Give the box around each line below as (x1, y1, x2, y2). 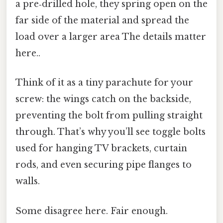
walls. (15, 176, 40, 187)
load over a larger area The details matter (15, 31, 206, 43)
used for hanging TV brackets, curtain (15, 143, 187, 154)
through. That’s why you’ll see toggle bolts (15, 126, 206, 138)
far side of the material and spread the (15, 15, 189, 26)
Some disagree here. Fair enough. (15, 205, 168, 217)
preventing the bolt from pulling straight (15, 110, 203, 121)
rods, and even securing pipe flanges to (15, 159, 192, 171)
